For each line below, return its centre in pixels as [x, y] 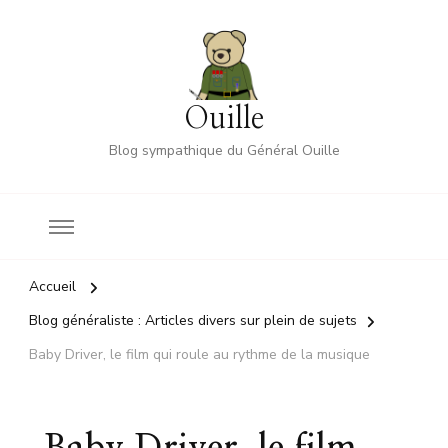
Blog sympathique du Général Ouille [224, 150]
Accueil [52, 286]
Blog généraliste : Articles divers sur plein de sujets [193, 320]
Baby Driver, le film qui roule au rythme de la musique [199, 354]
